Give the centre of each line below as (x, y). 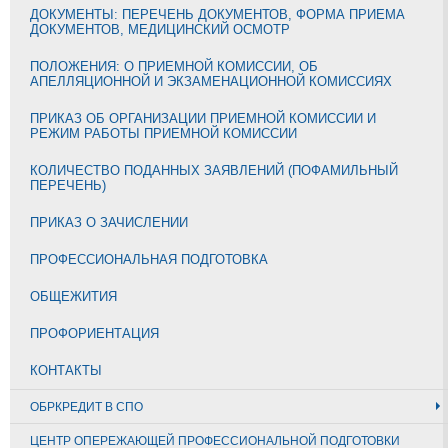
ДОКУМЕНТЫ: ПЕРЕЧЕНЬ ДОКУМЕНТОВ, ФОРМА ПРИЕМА (217, 14)
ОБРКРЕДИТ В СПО (86, 406)
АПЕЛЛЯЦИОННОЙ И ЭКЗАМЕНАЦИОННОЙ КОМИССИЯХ (211, 81)
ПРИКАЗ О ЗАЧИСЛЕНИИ (109, 222)
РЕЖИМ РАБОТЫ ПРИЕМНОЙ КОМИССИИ (163, 133)
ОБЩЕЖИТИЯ (73, 296)
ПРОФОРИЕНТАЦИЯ (94, 333)
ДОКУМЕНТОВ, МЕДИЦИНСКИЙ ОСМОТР (160, 29)
